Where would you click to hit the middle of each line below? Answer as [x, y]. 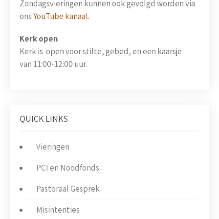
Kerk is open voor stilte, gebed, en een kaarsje [101, 52]
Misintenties [58, 210]
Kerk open [39, 39]
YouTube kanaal [61, 16]
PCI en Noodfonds [68, 168]
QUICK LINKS [44, 119]
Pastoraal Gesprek [68, 189]
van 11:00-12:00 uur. [53, 64]
